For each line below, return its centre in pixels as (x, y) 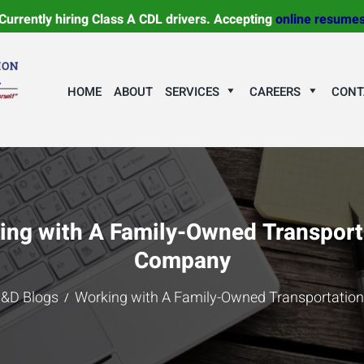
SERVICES (192, 92)
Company (182, 261)
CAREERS (275, 92)
